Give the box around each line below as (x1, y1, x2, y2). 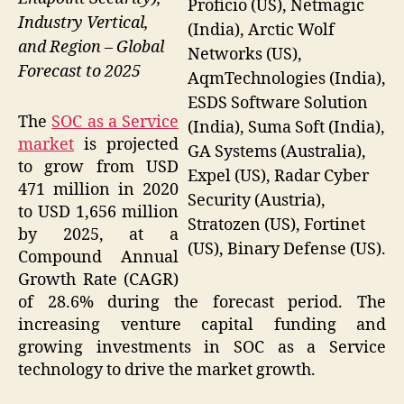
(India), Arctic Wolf (188, 20, 335, 41)
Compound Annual (18, 247, 179, 269)
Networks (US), (188, 44, 302, 66)
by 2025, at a (18, 225, 179, 246)
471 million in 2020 (18, 179, 179, 201)
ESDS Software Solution (188, 93, 368, 115)
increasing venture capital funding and (18, 315, 386, 336)
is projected (74, 134, 179, 156)
